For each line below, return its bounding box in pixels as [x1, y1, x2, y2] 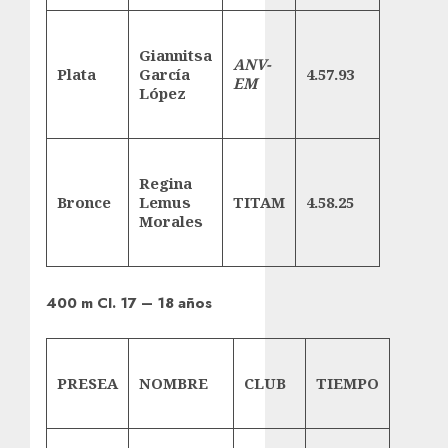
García [139, 63, 190, 84]
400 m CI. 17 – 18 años [46, 291, 212, 314]
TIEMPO [316, 372, 379, 393]
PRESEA [57, 372, 118, 393]
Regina [139, 172, 192, 193]
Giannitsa [139, 44, 212, 65]
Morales [139, 210, 203, 231]
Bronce [57, 191, 111, 212]
